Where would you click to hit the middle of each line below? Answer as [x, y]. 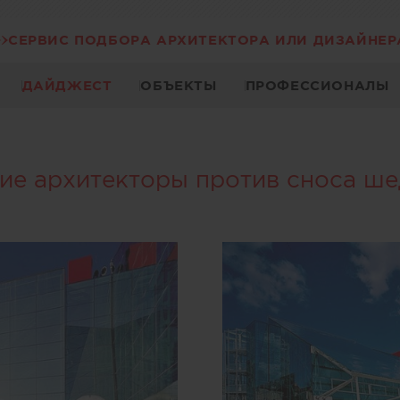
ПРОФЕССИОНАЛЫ [317, 85]
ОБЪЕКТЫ [179, 85]
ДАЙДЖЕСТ [67, 85]
